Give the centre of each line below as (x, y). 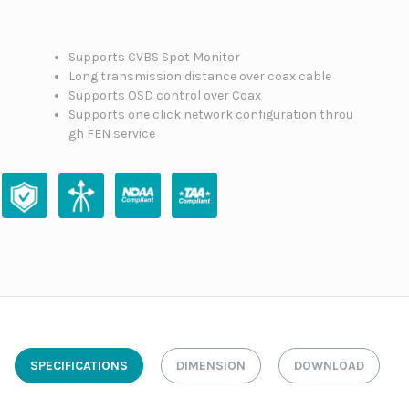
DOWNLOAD (329, 366)
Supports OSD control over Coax (164, 95)
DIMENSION (211, 366)
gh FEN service (111, 134)
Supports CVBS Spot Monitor (154, 57)
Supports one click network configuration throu (210, 115)
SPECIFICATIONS (79, 366)
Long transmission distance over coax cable (199, 76)
